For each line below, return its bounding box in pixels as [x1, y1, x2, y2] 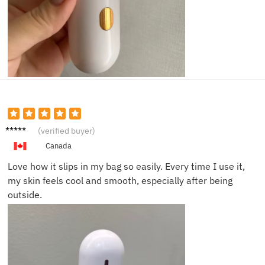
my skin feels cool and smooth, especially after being [8, 174, 232, 186]
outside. [8, 188, 42, 201]
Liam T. [5, 121, 35, 134]
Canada [45, 140, 72, 151]
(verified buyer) [38, 125, 95, 136]
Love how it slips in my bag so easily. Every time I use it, [8, 160, 245, 172]
